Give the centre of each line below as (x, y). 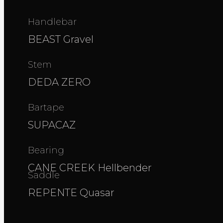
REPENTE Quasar (72, 192)
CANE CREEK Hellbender (90, 167)
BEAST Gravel (61, 39)
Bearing (46, 150)
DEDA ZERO (59, 82)
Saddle (44, 175)
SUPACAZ (52, 125)
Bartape (46, 107)
